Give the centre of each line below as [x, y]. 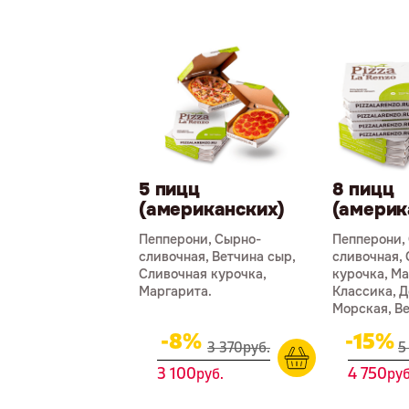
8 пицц [363, 189]
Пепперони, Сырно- [200, 239]
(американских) [212, 209]
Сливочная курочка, [202, 273]
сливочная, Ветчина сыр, [217, 256]
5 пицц [169, 189]
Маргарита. [175, 291]
